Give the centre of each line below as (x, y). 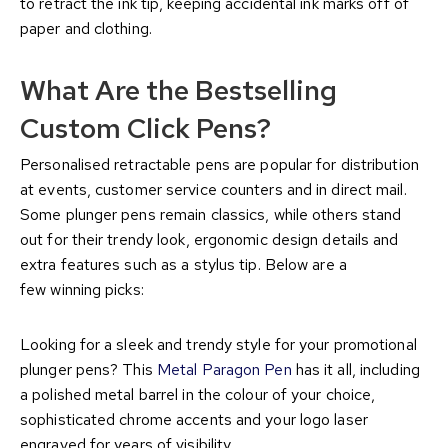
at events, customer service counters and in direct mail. (213, 190)
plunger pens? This (88, 370)
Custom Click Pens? (145, 128)
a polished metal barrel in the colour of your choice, (198, 395)
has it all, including (355, 370)
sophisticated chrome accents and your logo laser (194, 420)
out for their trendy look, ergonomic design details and (209, 240)
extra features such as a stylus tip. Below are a (183, 265)
